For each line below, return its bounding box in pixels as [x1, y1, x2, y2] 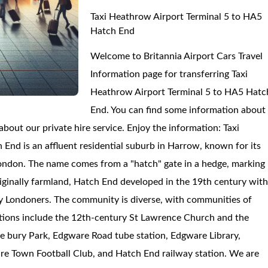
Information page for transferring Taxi [90, 69, 248, 79]
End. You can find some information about [90, 105, 266, 115]
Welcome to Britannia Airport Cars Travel [90, 51, 263, 61]
